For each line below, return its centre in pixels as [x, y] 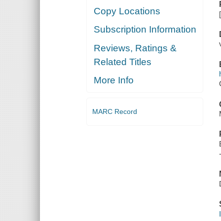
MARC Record [114, 112]
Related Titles [123, 62]
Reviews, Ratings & [135, 48]
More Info [114, 80]
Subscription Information [145, 30]
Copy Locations [127, 11]
